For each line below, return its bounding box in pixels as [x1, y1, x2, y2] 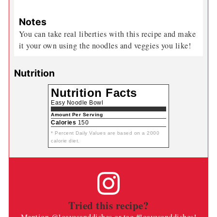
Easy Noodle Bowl [51, 99, 103, 107]
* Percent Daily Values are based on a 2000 [51, 130, 159, 136]
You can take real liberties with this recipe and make [18, 29, 196, 40]
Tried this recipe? [68, 197, 149, 213]
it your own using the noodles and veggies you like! [18, 40, 194, 51]
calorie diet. [51, 138, 80, 144]
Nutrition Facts [51, 86, 137, 100]
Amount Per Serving [51, 112, 103, 118]
